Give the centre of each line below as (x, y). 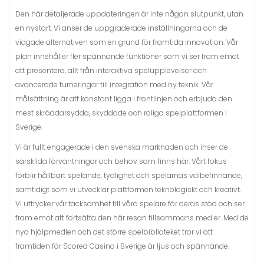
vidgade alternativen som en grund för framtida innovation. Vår (127, 42)
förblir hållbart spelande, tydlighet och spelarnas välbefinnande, (129, 175)
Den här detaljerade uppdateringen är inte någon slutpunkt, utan (129, 14)
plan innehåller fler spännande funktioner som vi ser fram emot (127, 56)
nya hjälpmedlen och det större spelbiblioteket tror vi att (114, 232)
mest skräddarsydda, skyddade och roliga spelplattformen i (121, 113)
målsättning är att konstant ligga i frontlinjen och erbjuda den (124, 99)
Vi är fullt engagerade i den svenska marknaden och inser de (122, 147)
